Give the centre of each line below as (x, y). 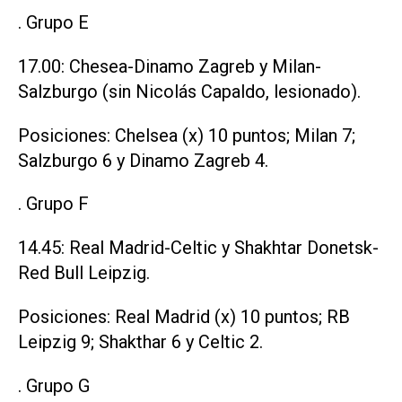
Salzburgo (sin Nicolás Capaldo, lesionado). (189, 91)
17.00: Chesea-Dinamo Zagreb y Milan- (170, 66)
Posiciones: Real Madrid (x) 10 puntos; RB (184, 316)
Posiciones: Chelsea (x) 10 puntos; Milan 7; (187, 135)
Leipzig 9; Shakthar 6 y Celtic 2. (140, 341)
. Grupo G (54, 385)
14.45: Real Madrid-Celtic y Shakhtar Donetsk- (198, 248)
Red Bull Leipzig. (84, 273)
